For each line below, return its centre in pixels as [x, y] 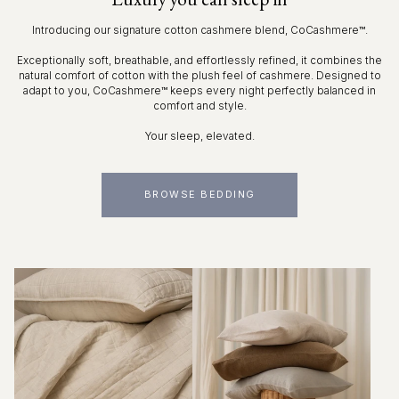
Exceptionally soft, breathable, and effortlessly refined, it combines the [199, 61]
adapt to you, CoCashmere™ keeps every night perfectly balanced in [199, 91]
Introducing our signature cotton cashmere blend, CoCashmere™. [199, 31]
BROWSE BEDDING [199, 195]
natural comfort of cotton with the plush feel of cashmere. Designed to [199, 76]
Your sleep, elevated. [199, 137]
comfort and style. [199, 106]
